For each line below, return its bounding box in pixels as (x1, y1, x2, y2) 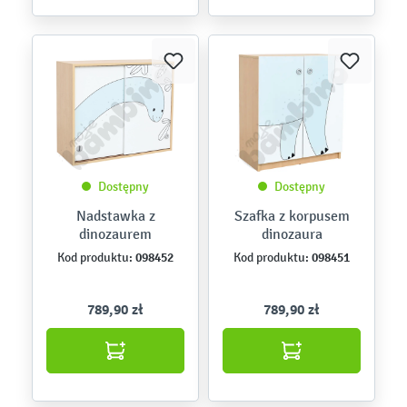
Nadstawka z (75, 207, 155, 224)
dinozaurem (79, 225, 152, 243)
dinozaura (261, 225, 323, 243)
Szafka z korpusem (233, 207, 350, 224)
